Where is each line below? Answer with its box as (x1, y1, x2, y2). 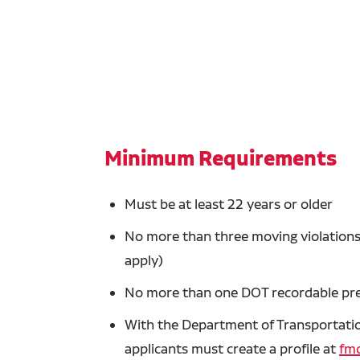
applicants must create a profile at (125, 339, 340, 357)
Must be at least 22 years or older (125, 194, 333, 212)
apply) (125, 251, 164, 268)
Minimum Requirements (104, 144, 337, 173)
